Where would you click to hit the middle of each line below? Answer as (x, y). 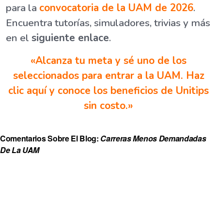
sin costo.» (108, 106)
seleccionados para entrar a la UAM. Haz (108, 76)
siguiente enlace (70, 38)
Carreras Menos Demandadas (153, 139)
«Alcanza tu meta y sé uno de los (108, 61)
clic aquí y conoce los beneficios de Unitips (108, 91)
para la (23, 8)
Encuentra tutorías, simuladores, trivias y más (108, 23)
